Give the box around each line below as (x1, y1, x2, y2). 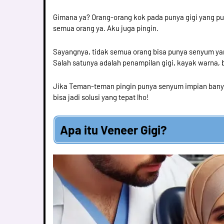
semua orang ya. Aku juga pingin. (53, 23, 158, 32)
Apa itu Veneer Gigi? (60, 122, 167, 137)
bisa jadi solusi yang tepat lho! (53, 92, 149, 101)
